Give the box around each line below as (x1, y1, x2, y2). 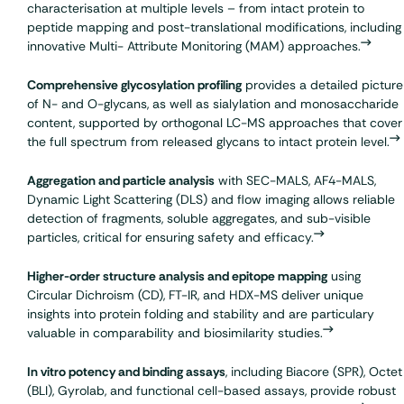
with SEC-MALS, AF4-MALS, (215, 171, 376, 188)
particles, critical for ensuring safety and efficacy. (27, 228, 314, 245)
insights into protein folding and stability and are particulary (27, 305, 374, 322)
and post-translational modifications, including (128, 18, 401, 35)
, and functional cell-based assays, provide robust (105, 381, 396, 399)
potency (69, 363, 115, 380)
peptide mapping (27, 18, 128, 35)
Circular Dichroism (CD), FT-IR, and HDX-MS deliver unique (27, 286, 363, 303)
